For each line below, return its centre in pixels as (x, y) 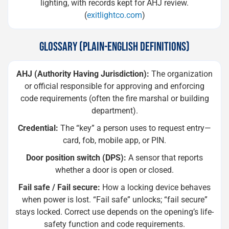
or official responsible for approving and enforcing (114, 86)
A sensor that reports (165, 158)
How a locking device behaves (155, 187)
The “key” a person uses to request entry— (135, 128)
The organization (181, 74)
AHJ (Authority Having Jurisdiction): (83, 74)
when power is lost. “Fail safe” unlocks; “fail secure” (114, 200)
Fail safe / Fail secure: (59, 187)
